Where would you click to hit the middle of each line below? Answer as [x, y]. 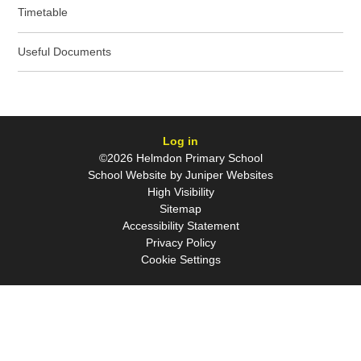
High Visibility [180, 191]
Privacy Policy [180, 242]
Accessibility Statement [180, 225]
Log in [180, 141]
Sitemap [180, 208]
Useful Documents [65, 52]
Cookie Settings [180, 259]
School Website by [135, 174]
